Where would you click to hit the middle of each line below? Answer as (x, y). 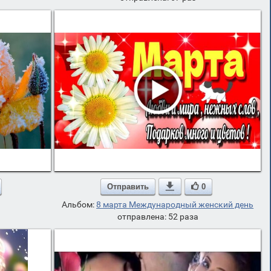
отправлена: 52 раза (158, 217)
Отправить (128, 186)
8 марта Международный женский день (175, 204)
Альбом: (79, 204)
